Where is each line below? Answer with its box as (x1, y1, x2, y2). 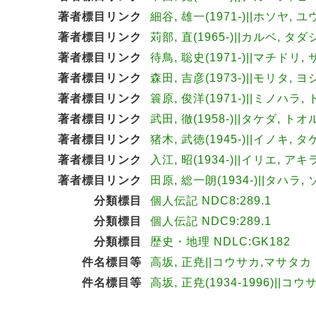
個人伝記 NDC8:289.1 (150, 194, 272, 207)
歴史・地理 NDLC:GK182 (150, 235, 291, 248)
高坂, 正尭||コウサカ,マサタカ (150, 255, 312, 268)
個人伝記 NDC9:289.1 (150, 214, 272, 227)
